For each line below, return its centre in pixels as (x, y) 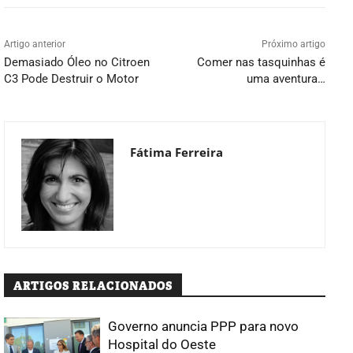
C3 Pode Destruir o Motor (71, 78)
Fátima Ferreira (176, 152)
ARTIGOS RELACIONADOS (93, 286)
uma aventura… (286, 78)
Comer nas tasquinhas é (261, 62)
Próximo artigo (293, 44)
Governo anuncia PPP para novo (204, 326)
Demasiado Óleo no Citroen (77, 62)
